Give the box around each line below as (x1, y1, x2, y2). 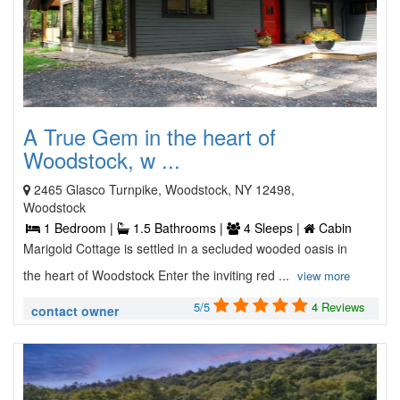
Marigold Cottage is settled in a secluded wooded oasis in (23, 239, 347, 257)
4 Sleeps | (240, 219, 304, 237)
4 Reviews (312, 298, 365, 315)
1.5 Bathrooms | (129, 219, 227, 237)
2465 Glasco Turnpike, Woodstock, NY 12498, (34, 180, 295, 198)
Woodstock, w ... (23, 144, 180, 175)
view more (297, 267, 350, 284)
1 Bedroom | (40, 219, 117, 237)
